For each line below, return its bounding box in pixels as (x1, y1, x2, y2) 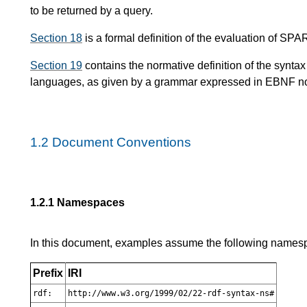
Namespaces (57, 197, 125, 209)
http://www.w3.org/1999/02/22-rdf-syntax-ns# (68, 288, 274, 298)
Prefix (33, 267, 63, 279)
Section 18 (30, 32, 82, 45)
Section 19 (30, 60, 82, 72)
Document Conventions (52, 135, 191, 150)
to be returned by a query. (30, 5, 153, 17)
